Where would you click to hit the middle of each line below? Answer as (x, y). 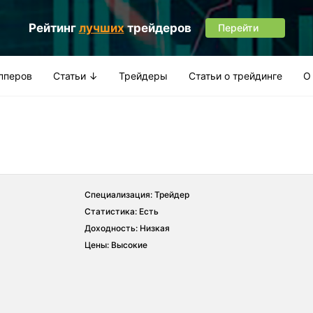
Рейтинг (53, 28)
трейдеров (158, 28)
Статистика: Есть (122, 211)
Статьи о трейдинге (235, 75)
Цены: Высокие (116, 245)
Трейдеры (143, 75)
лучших (101, 28)
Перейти (238, 28)
